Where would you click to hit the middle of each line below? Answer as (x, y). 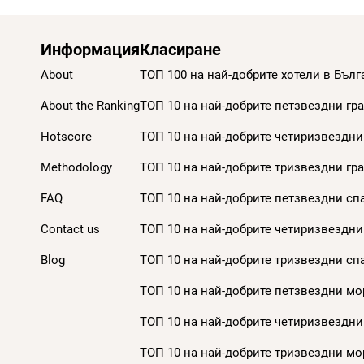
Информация (90, 50)
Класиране (180, 50)
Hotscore (66, 136)
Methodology (76, 167)
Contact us (70, 229)
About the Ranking (90, 106)
